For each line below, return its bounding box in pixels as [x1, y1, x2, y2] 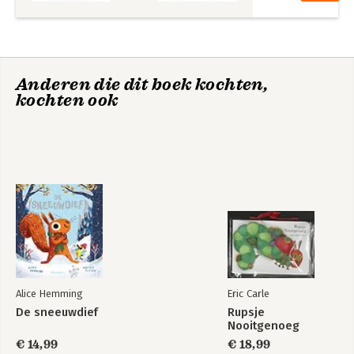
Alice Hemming [16, 288, 82, 300]
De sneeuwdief [16, 305, 98, 320]
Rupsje [228, 305, 265, 320]
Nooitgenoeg [228, 318, 299, 333]
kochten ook [16, 90, 119, 111]
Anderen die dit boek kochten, [16, 74, 269, 96]
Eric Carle [228, 288, 269, 300]
